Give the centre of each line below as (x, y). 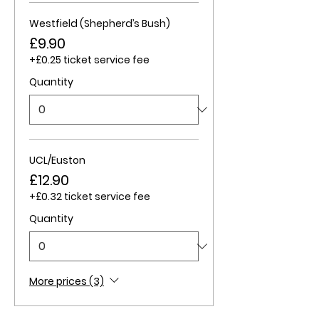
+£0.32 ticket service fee (90, 197)
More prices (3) (67, 281)
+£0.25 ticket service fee (89, 60)
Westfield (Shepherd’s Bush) (100, 23)
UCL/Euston (57, 160)
